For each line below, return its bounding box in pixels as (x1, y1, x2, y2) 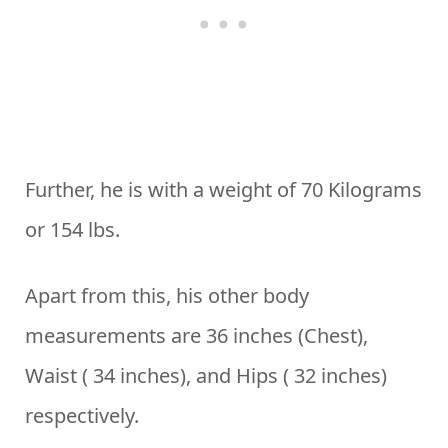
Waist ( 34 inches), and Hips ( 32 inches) (25, 362, 387, 390)
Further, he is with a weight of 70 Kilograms (25, 176, 422, 204)
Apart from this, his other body (25, 282, 309, 310)
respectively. (25, 402, 139, 430)
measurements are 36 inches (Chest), (25, 322, 368, 350)
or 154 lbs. (25, 216, 120, 244)
